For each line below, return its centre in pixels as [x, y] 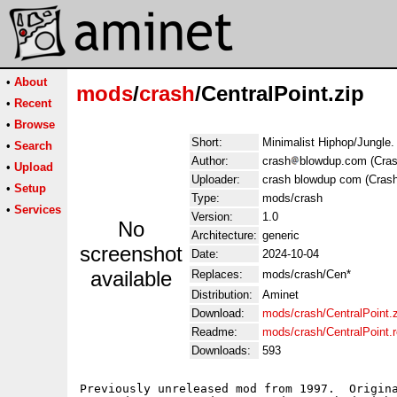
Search [33, 146]
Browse [35, 125]
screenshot [131, 254]
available [131, 279]
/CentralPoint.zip [280, 93]
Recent [33, 103]
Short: [207, 142]
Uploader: [216, 179]
